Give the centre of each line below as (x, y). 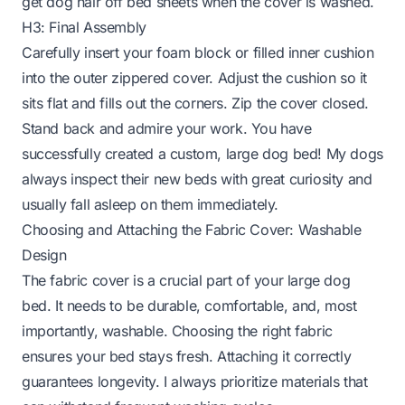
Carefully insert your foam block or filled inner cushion (198, 52)
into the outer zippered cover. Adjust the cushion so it (195, 77)
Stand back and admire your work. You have (167, 128)
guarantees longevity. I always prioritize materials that (195, 381)
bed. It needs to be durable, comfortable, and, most (189, 305)
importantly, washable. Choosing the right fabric (177, 330)
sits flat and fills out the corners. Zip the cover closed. (195, 103)
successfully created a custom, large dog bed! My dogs (202, 153)
